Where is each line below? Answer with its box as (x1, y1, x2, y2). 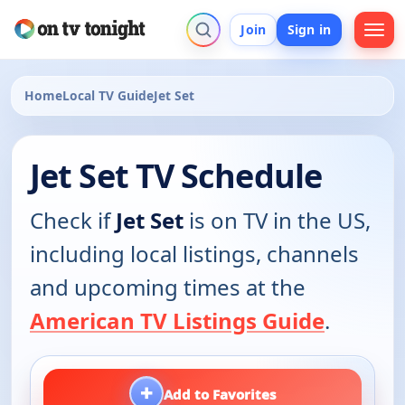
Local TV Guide (62, 87, 154, 105)
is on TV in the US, (184, 205, 371, 236)
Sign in (287, 20, 331, 38)
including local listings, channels (30, 239, 359, 269)
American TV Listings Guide (30, 306, 325, 336)
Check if (30, 205, 116, 236)
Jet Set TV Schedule (30, 154, 322, 199)
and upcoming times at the (30, 272, 306, 303)
